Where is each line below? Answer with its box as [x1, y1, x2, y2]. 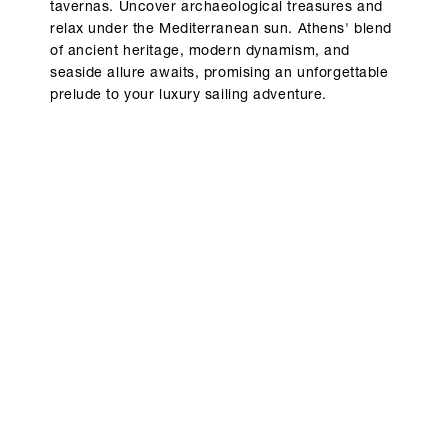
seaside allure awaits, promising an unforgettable [50, 67, 389, 82]
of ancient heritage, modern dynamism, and [50, 45, 350, 60]
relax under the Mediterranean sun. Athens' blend [50, 23, 392, 38]
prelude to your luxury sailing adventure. [50, 89, 327, 104]
